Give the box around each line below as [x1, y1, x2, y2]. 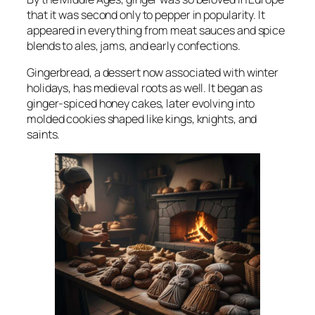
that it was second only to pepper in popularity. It [27, 6, 265, 22]
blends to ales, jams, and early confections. [27, 37, 240, 53]
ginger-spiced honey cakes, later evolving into [27, 95, 255, 111]
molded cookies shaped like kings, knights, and [27, 110, 257, 127]
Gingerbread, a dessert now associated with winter [27, 64, 279, 80]
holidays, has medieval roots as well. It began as [27, 79, 263, 96]
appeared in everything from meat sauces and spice [27, 22, 285, 38]
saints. [27, 126, 60, 142]
